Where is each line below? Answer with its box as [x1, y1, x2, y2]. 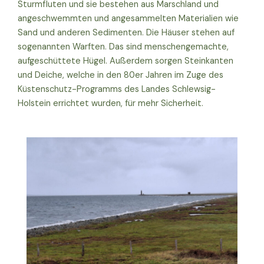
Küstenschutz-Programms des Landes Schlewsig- [18, 84, 216, 95]
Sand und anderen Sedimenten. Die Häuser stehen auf [18, 27, 235, 39]
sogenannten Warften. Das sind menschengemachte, [18, 41, 229, 53]
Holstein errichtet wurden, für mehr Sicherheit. [18, 98, 203, 110]
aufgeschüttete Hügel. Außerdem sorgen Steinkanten [18, 55, 233, 67]
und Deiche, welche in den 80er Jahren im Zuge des [18, 70, 223, 81]
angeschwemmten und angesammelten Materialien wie [18, 13, 239, 25]
